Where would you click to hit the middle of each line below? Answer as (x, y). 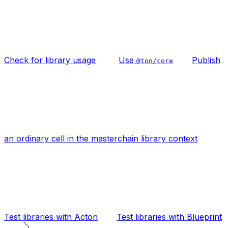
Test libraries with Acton (51, 217)
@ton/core (155, 61)
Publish (206, 60)
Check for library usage (50, 60)
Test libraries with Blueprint (169, 217)
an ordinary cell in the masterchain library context (101, 138)
